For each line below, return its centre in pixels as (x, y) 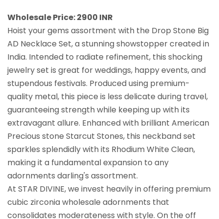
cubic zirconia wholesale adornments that (88, 202)
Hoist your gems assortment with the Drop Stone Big (108, 30)
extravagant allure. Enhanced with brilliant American (108, 123)
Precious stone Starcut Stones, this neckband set (101, 136)
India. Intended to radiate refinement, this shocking (105, 57)
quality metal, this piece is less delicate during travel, (108, 96)
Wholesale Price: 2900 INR (60, 17)
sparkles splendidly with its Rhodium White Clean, (101, 149)
